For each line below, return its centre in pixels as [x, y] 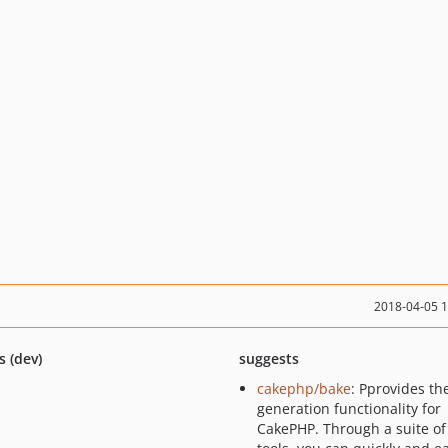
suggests [268, 358]
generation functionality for [348, 408]
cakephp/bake [303, 388]
